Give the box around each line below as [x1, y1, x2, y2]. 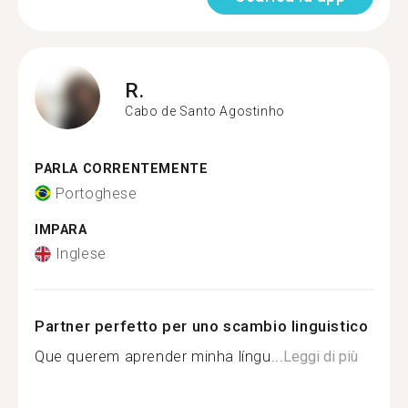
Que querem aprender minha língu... [35, 348, 284, 365]
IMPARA [35, 221, 87, 238]
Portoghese [55, 184, 138, 202]
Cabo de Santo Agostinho [125, 103, 285, 118]
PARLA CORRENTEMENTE [35, 161, 209, 177]
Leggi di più [283, 348, 359, 365]
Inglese [55, 245, 107, 262]
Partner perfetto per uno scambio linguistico [35, 317, 369, 335]
